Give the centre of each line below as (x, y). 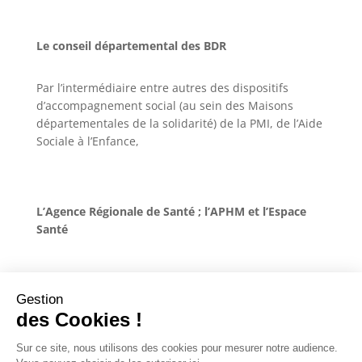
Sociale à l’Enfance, (89, 141)
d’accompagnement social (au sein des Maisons (164, 106)
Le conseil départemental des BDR (131, 46)
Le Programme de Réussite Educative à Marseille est (181, 349)
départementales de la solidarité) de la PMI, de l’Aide (179, 124)
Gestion (40, 299)
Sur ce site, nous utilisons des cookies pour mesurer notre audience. (177, 348)
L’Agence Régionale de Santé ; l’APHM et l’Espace (171, 212)
